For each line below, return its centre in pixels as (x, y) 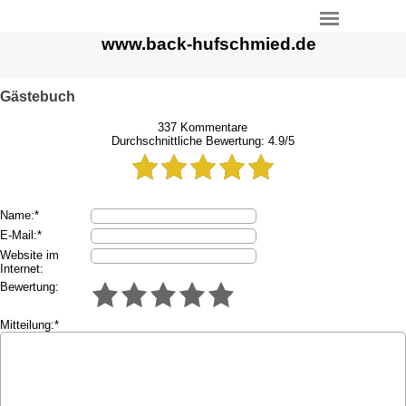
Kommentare (213, 127)
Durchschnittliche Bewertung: (189, 141)
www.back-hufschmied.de (209, 44)
